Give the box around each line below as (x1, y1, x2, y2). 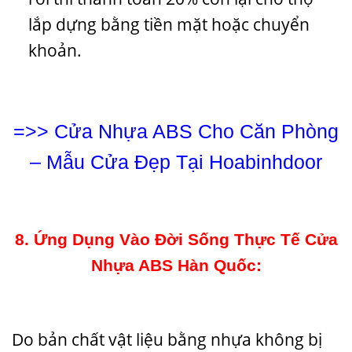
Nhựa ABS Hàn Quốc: (90, 255, 262, 274)
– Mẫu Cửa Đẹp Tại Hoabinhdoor (30, 150, 322, 173)
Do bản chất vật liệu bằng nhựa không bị (12, 328, 322, 350)
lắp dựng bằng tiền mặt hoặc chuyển (27, 13, 310, 36)
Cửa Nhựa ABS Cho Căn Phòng (54, 119, 339, 142)
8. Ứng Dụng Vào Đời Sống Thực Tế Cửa (14, 229, 338, 248)
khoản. (27, 39, 82, 62)
